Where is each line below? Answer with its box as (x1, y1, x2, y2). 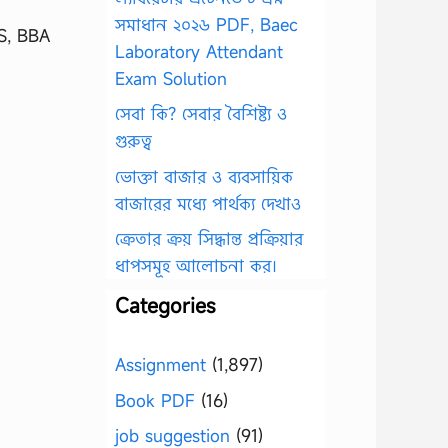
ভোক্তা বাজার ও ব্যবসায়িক (115, 164, 293, 188)
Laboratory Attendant (115, 39, 283, 63)
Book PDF (115, 388, 195, 412)
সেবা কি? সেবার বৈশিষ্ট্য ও (115, 102, 287, 125)
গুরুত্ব (115, 129, 152, 152)
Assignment (115, 353, 206, 376)
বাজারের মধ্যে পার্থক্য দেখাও (115, 191, 301, 215)
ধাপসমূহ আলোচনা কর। (115, 254, 277, 277)
